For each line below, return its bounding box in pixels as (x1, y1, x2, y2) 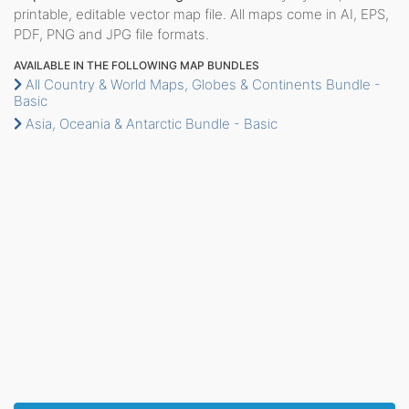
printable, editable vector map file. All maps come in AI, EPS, (14, 5, 389, 23)
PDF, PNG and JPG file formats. (14, 25, 209, 43)
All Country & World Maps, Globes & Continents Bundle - (22, 75, 381, 93)
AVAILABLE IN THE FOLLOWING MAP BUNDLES (14, 58, 259, 72)
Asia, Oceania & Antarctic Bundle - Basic (22, 114, 278, 132)
